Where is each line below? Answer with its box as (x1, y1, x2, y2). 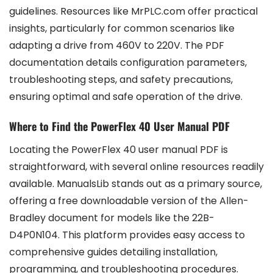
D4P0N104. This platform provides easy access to (9, 228, 245, 242)
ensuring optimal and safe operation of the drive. (9, 90, 243, 104)
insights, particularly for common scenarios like (9, 21, 235, 35)
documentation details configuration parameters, (9, 55, 247, 69)
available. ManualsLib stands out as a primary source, (9, 177, 262, 191)
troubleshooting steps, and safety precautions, (9, 73, 233, 87)
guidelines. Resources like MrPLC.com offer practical (9, 4, 258, 18)
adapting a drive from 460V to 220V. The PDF (9, 38, 224, 52)
